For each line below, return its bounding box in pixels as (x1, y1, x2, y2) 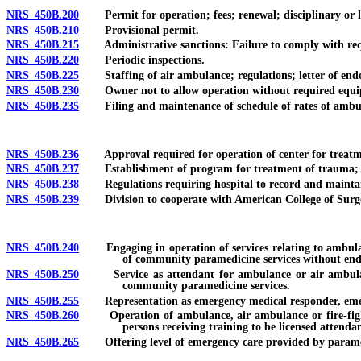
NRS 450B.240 (6, 242, 79, 254)
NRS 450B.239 (6, 193, 79, 205)
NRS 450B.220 (6, 54, 79, 67)
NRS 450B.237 (6, 163, 79, 176)
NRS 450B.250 (6, 268, 79, 280)
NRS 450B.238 (6, 178, 79, 191)
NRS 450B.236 (6, 147, 79, 160)
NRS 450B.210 (6, 23, 79, 36)
